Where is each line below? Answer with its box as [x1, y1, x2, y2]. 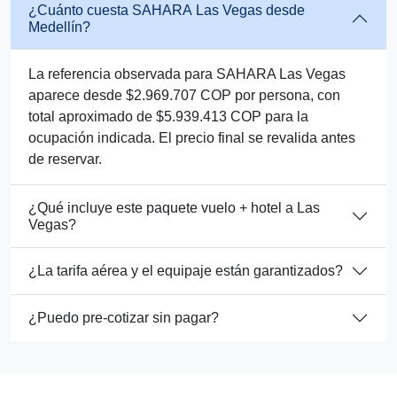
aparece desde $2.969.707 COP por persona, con [28, 87, 340, 103]
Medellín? [28, 19, 90, 35]
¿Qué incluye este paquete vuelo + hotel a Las [28, 199, 320, 215]
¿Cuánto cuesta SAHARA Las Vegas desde [28, 2, 305, 18]
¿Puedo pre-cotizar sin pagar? [28, 310, 219, 326]
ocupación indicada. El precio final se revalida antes [28, 129, 355, 145]
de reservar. [28, 151, 102, 167]
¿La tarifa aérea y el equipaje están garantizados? [28, 263, 343, 279]
